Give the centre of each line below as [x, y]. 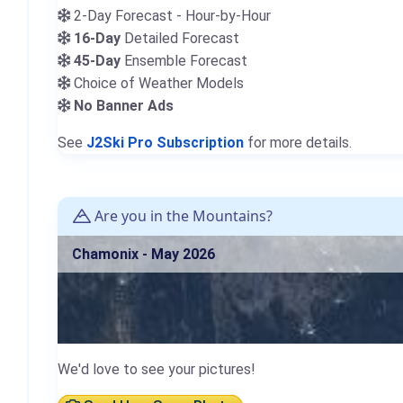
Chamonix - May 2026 [143, 255]
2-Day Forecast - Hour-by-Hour [170, 16]
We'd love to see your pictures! [157, 370]
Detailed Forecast [180, 39]
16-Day [97, 39]
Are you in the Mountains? [182, 216]
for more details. [298, 143]
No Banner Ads [124, 106]
